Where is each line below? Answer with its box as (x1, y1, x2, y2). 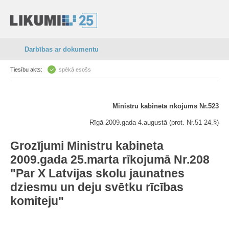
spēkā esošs (59, 66, 91, 73)
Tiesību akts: (10, 66, 42, 73)
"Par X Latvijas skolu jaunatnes (10, 167, 185, 180)
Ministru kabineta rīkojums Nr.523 (112, 102, 219, 110)
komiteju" (10, 194, 64, 208)
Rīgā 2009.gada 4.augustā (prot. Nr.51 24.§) (89, 119, 219, 126)
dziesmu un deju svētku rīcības (10, 180, 184, 194)
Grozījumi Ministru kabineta (10, 139, 164, 152)
